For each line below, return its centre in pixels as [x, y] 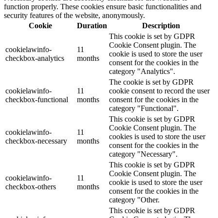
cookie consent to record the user [159, 91]
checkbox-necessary [36, 141]
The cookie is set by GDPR [151, 82]
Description [161, 25]
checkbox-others [31, 186]
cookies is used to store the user [157, 136]
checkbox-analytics [35, 58]
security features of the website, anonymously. [74, 15]
